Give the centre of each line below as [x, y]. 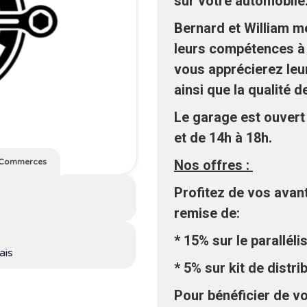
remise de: [207, 213]
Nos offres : [211, 165]
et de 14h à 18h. [223, 138]
